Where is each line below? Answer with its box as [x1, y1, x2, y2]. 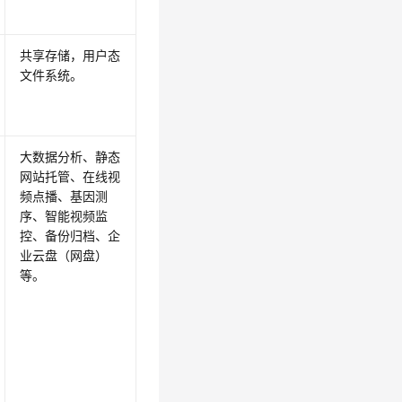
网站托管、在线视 [20, 169, 121, 185]
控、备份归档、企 [20, 228, 121, 244]
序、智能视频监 [20, 208, 109, 224]
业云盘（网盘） [20, 248, 109, 264]
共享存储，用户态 [20, 48, 121, 64]
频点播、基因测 [20, 188, 109, 205]
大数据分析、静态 [20, 149, 121, 165]
